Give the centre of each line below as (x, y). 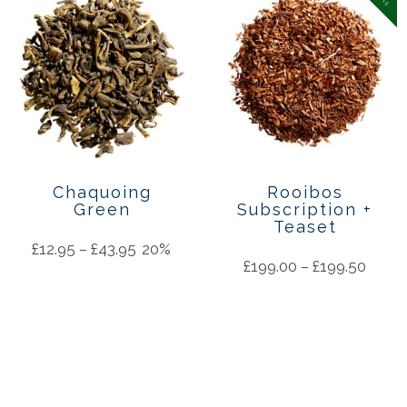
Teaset (305, 227)
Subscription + (305, 210)
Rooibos (305, 193)
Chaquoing (102, 193)
